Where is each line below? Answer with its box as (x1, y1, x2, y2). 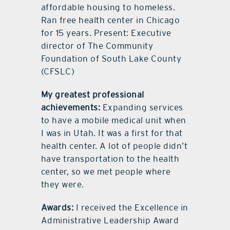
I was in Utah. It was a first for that (41, 127, 183, 138)
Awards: (41, 202, 74, 213)
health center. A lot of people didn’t (41, 140, 188, 151)
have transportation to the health (41, 153, 180, 164)
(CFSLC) (41, 66, 75, 76)
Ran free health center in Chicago (41, 14, 180, 25)
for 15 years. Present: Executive (41, 27, 171, 38)
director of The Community (41, 40, 154, 51)
